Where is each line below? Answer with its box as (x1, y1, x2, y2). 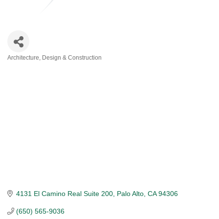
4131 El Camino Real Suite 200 (16, 190, 113, 198)
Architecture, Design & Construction (7, 54, 102, 61)
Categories (7, 59, 71, 73)
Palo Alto (116, 190, 144, 198)
